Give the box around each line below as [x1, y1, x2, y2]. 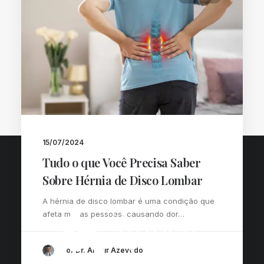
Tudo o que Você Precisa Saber [42, 154, 201, 170]
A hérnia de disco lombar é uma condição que [42, 196, 214, 206]
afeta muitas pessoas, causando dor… [42, 209, 184, 219]
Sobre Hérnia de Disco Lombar [42, 171, 203, 188]
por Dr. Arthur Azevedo [61, 246, 143, 255]
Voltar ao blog [104, 103, 160, 113]
